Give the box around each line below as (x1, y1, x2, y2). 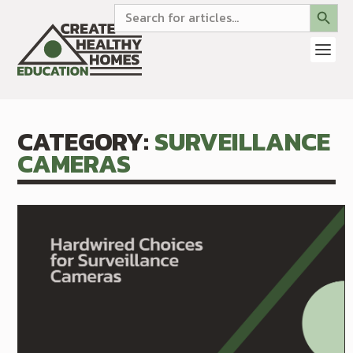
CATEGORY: (17, 123, 154, 161)
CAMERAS (17, 145, 132, 183)
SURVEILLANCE (154, 123, 330, 161)
